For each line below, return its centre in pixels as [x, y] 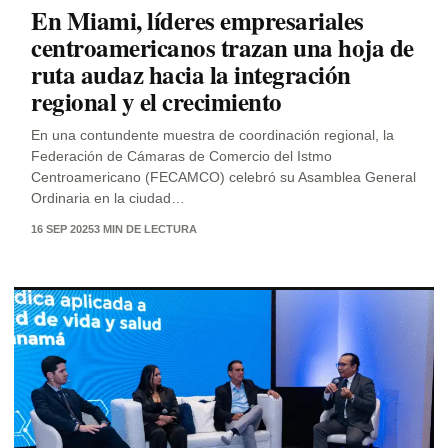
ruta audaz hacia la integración [191, 74]
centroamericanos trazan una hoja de [222, 47]
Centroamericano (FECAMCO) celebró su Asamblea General [223, 176]
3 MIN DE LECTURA [145, 228]
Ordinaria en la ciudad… [108, 197]
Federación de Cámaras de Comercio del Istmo [181, 155]
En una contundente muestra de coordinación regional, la [212, 134]
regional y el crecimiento [156, 101]
